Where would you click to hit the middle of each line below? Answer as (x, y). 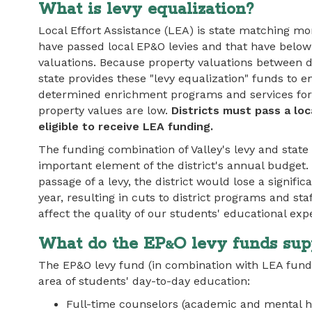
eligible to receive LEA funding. (126, 126)
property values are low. (105, 110)
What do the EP (102, 244)
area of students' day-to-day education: (144, 281)
